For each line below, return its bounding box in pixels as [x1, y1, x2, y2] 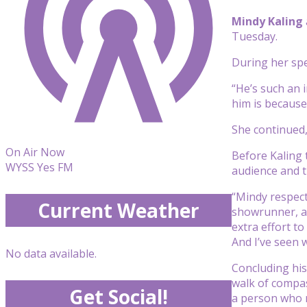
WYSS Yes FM [5, 160, 73, 175]
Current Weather [38, 197, 199, 223]
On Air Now [5, 145, 64, 160]
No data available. [5, 246, 97, 261]
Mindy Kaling [232, 13, 303, 29]
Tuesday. [232, 28, 278, 44]
